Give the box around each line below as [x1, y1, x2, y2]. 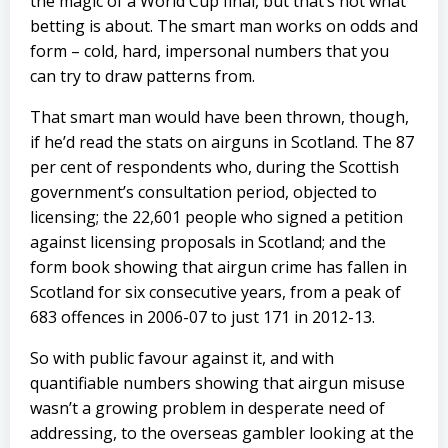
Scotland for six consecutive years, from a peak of [30, 281, 401, 303]
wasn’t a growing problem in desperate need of [30, 397, 385, 419]
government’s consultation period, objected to [30, 181, 377, 203]
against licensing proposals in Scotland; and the [30, 231, 386, 253]
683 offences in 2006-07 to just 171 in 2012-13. [30, 306, 375, 328]
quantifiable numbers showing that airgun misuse [30, 372, 405, 394]
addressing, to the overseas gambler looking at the [30, 422, 414, 444]
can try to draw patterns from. [30, 65, 255, 87]
